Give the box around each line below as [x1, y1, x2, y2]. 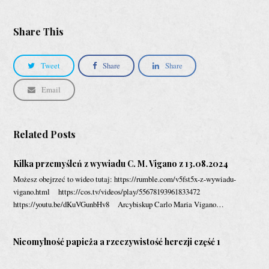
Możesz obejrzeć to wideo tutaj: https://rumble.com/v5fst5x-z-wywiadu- [13, 173, 237, 184]
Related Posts [13, 127, 76, 141]
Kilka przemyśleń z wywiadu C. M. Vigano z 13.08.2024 [13, 157, 229, 169]
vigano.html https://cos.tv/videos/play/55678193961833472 [13, 186, 207, 197]
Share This [13, 25, 64, 38]
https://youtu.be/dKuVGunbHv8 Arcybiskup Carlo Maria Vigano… [13, 198, 225, 210]
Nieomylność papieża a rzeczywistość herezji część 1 [13, 235, 221, 247]
